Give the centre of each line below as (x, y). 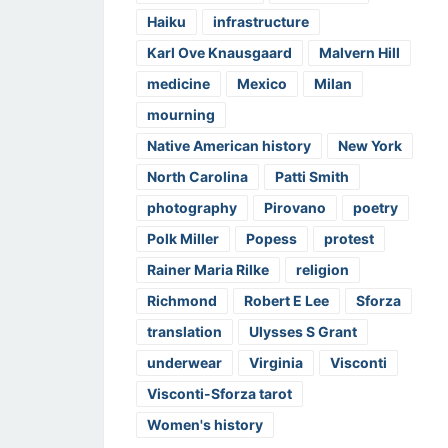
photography (192, 208)
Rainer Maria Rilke (208, 270)
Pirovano (295, 208)
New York (370, 146)
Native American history (229, 146)
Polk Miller (183, 239)
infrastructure (261, 22)
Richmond (182, 301)
